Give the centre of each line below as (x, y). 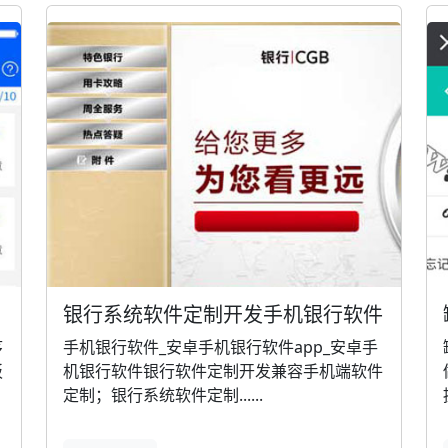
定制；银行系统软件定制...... (163, 395)
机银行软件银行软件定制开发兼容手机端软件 (223, 371)
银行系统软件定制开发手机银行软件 (223, 315)
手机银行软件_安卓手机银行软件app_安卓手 (220, 347)
